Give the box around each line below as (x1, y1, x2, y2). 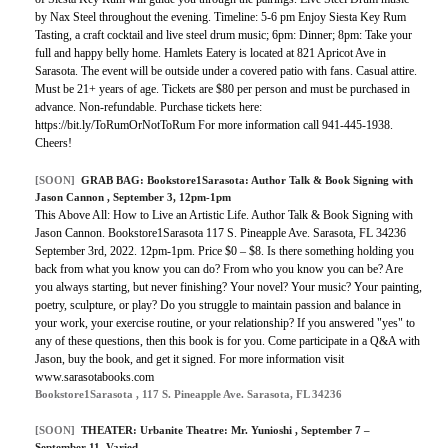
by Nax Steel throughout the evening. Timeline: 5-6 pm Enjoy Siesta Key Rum (35, 10, 406, 25)
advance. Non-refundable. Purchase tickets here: (35, 100, 262, 115)
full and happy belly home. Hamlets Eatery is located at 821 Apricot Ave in (35, 46, 386, 61)
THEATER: (81, 424, 140, 437)
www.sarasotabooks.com (35, 370, 154, 385)
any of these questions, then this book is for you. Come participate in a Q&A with (35, 334, 420, 349)
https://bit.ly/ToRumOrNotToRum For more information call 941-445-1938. (35, 118, 393, 133)
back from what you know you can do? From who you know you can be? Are (35, 262, 403, 277)
